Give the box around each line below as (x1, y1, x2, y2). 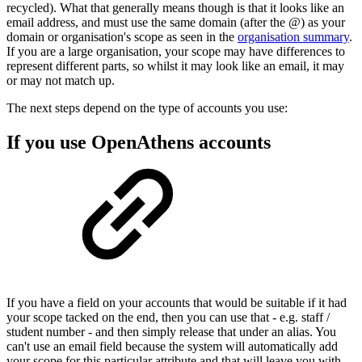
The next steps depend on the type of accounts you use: (6, 101, 288, 116)
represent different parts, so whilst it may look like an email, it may (6, 59, 344, 74)
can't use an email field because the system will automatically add (6, 339, 338, 354)
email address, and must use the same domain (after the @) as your (6, 15, 345, 30)
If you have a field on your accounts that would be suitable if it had (6, 296, 347, 310)
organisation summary (238, 30, 349, 44)
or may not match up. (6, 74, 115, 88)
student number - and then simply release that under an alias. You (6, 325, 336, 339)
